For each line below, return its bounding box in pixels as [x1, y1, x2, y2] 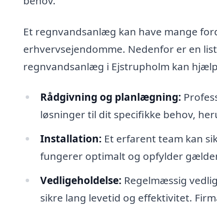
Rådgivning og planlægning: [40, 90, 181, 104]
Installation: [40, 132, 102, 146]
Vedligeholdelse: [40, 173, 122, 187]
